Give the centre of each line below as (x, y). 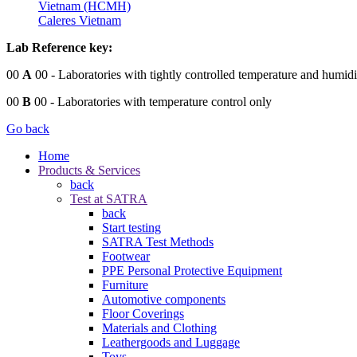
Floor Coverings (143, 313)
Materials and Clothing (159, 328)
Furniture (125, 284)
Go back (28, 128)
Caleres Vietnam (80, 20)
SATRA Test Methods (158, 241)
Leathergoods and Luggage (171, 342)
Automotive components (164, 299)
